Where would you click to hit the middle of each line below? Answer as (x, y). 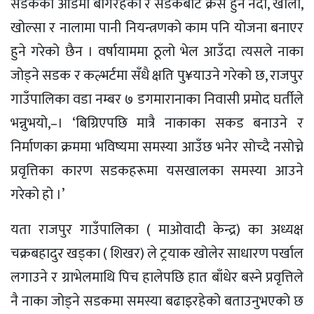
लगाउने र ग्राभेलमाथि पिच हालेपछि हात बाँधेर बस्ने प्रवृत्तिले (157, 277)
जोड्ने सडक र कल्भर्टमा (71, 75)
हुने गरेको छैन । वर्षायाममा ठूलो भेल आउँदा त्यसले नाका (157, 52)
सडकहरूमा (129, 171)
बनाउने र (274, 123)
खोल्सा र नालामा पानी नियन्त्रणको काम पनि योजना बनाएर (157, 28)
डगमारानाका (169, 99)
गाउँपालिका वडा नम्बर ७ (74, 99)
